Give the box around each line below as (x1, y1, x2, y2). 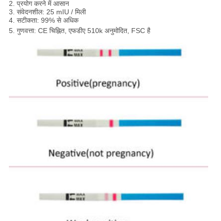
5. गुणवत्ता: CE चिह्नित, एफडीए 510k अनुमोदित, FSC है (8, 27, 150, 35)
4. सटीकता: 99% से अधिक (8, 16, 78, 25)
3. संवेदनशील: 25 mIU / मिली (8, 8, 86, 16)
